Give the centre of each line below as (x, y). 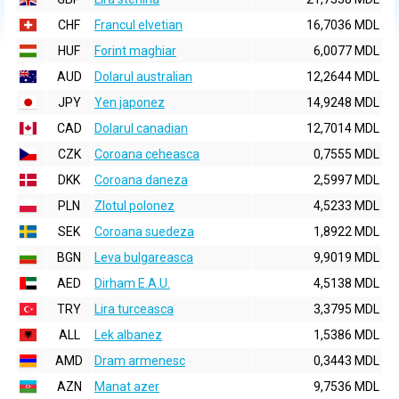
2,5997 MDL (346, 180)
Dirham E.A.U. (132, 283)
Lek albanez (128, 335)
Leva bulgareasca (144, 257)
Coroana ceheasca (147, 154)
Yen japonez (130, 102)
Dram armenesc (140, 361)
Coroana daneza (141, 180)
